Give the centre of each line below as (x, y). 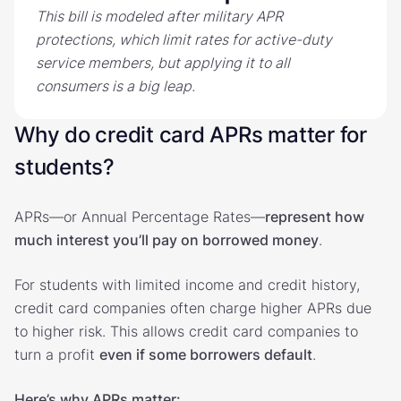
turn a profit (57, 354)
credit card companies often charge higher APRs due (193, 307)
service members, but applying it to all (163, 62)
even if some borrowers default (206, 354)
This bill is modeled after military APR (159, 16)
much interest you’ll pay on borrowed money (166, 239)
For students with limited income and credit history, (187, 284)
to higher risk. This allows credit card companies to (186, 331)
